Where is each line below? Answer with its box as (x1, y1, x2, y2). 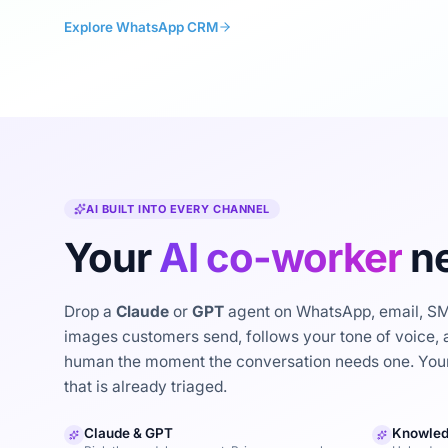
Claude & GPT (84, 425, 173, 441)
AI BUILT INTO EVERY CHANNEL (86, 202, 270, 216)
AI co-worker (159, 233, 402, 282)
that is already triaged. (64, 377, 227, 396)
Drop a (64, 302, 116, 321)
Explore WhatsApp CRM (64, 19, 218, 35)
